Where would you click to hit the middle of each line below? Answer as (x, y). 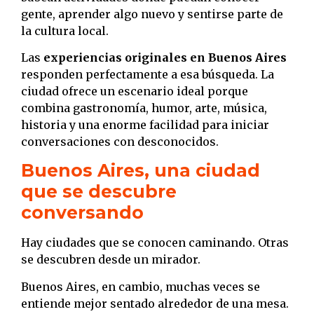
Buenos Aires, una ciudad (141, 171)
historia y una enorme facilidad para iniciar (145, 125)
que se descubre (99, 192)
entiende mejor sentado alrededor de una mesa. (155, 303)
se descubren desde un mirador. (111, 260)
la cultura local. (65, 30)
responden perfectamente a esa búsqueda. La (148, 75)
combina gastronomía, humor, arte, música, (144, 108)
